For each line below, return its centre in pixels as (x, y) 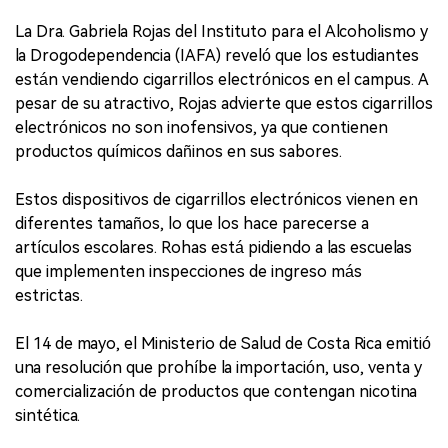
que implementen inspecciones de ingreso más (188, 271)
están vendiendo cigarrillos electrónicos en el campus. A (222, 79)
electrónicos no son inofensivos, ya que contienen (201, 127)
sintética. (47, 415)
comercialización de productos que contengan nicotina (216, 391)
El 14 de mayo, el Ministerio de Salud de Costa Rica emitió (223, 343)
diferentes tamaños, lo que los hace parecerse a (192, 223)
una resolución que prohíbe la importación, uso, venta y (218, 367)
